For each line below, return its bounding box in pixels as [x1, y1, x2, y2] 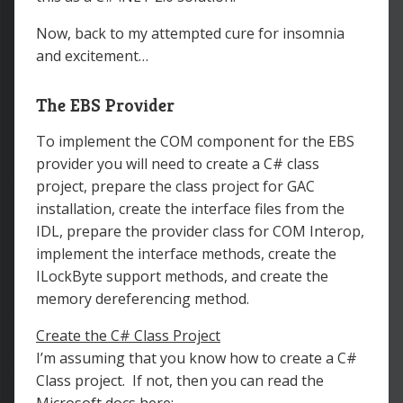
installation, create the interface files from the [36, 199, 345, 219]
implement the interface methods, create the [36, 244, 336, 264]
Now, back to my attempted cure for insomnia [36, 23, 345, 43]
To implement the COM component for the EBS [36, 131, 354, 151]
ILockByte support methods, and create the [36, 266, 328, 286]
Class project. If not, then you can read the [36, 371, 324, 390]
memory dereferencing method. [36, 289, 249, 309]
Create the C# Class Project [36, 326, 220, 345]
